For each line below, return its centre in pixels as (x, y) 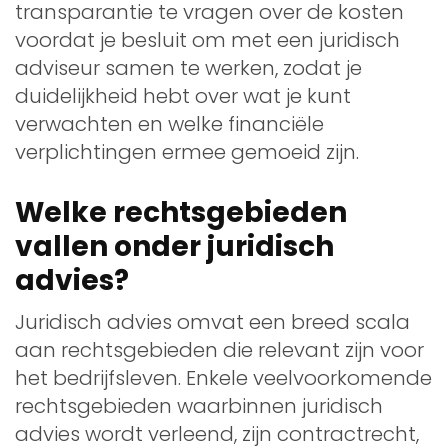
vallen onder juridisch (174, 246)
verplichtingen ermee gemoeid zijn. (187, 151)
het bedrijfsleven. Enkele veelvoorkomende (223, 377)
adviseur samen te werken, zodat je (188, 67)
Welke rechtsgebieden (181, 212)
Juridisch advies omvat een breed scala (212, 321)
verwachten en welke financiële (169, 123)
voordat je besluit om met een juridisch (207, 39)
